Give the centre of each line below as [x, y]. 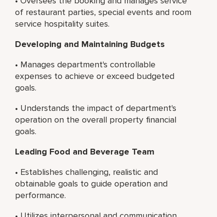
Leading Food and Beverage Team [85, 151]
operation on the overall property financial [96, 119]
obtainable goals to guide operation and [92, 183]
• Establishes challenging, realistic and [87, 172]
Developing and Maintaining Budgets [90, 44]
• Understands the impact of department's [96, 108]
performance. [41, 195]
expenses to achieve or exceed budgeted [95, 76]
